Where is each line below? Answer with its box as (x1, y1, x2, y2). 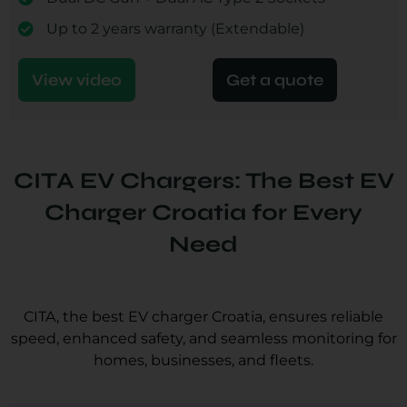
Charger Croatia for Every (45, 198, 362, 226)
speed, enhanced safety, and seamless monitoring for (10, 329, 397, 347)
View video (32, 69, 122, 90)
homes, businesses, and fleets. (94, 351, 313, 369)
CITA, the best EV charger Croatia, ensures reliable (24, 307, 383, 325)
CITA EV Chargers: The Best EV (13, 166, 394, 194)
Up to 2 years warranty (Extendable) (46, 19, 305, 37)
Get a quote (226, 69, 323, 90)
